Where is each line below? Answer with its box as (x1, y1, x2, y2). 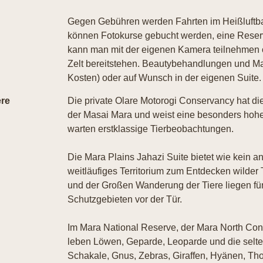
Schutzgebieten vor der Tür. (67, 194, 182, 204)
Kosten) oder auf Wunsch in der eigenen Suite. (67, 73, 261, 83)
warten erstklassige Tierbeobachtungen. (67, 124, 234, 134)
